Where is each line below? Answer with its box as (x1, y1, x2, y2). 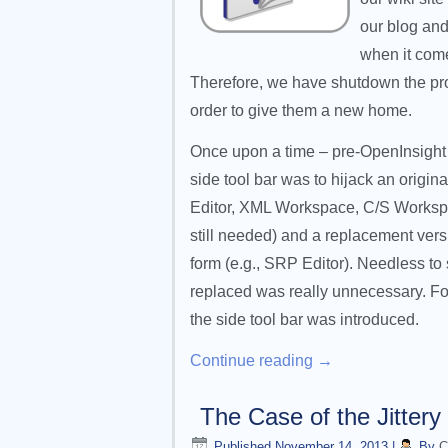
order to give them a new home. (190, 102, 412, 119)
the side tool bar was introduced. (190, 311, 419, 328)
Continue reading (190, 352, 317, 369)
